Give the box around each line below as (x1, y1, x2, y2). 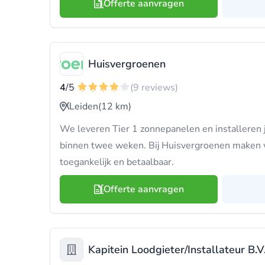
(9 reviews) (130, 81, 178, 94)
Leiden (69, 100, 98, 113)
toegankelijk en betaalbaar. (60, 156, 174, 169)
